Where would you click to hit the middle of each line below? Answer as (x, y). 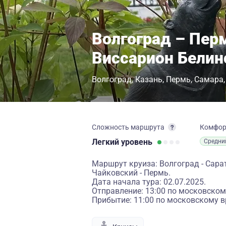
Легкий (106, 142)
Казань (149, 79)
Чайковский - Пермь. (131, 173)
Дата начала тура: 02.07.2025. (149, 182)
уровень (137, 142)
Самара (209, 79)
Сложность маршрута (128, 127)
